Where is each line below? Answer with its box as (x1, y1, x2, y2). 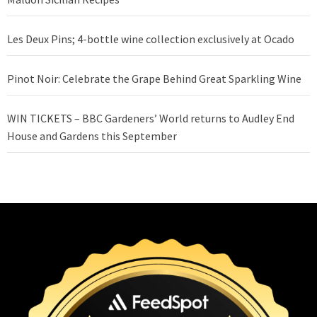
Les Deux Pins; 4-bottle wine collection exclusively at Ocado (7, 32, 294, 47)
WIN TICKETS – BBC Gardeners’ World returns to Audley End (7, 111, 294, 126)
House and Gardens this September (7, 129, 177, 144)
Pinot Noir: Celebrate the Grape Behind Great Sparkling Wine (7, 71, 301, 86)
